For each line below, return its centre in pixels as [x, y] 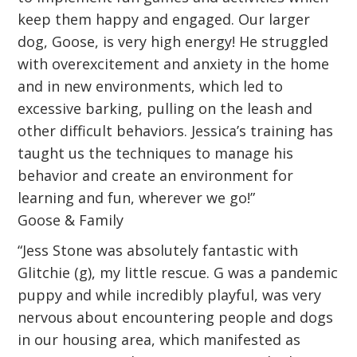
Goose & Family [71, 220]
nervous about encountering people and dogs [176, 317]
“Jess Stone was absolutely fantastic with [158, 250]
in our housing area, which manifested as [159, 339]
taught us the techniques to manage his [156, 153]
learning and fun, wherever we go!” [137, 198]
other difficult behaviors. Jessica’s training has [176, 131]
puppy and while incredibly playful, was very [170, 295]
